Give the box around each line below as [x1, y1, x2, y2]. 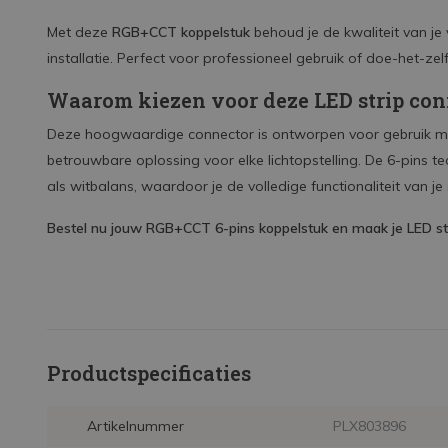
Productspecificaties [47, 360, 251, 386]
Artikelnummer [87, 417, 184, 435]
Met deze [47, 23, 112, 41]
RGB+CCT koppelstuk [112, 23, 250, 41]
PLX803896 [332, 417, 406, 435]
